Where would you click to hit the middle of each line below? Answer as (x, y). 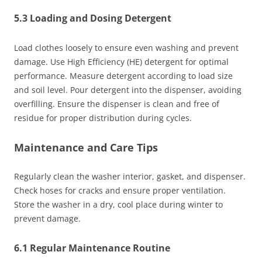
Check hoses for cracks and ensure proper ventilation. (120, 190)
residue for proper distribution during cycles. (103, 118)
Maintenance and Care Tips (86, 147)
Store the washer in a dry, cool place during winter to (118, 204)
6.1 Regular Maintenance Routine (92, 248)
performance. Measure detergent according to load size (123, 75)
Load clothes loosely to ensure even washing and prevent (126, 47)
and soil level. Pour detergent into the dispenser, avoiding (128, 89)
